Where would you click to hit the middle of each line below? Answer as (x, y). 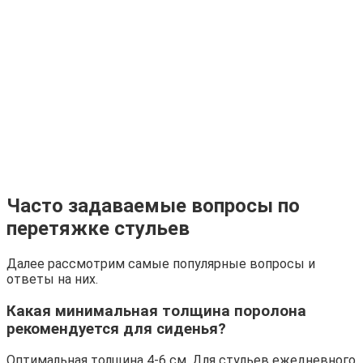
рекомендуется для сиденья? (116, 329)
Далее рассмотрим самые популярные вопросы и (161, 263)
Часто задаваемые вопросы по (153, 205)
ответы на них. (52, 279)
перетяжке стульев (98, 228)
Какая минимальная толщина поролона (156, 311)
